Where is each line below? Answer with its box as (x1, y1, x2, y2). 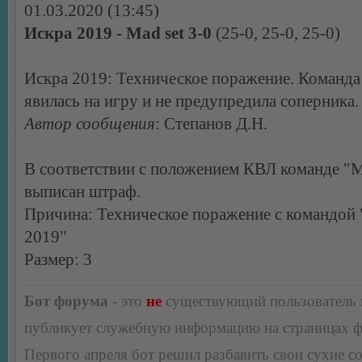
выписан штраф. (24, 182, 141, 202)
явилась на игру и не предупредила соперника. (24, 91, 359, 112)
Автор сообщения (24, 114, 155, 134)
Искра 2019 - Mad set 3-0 (24, 23, 212, 44)
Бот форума (24, 293, 108, 310)
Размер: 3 (24, 250, 92, 270)
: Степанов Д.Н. (155, 114, 267, 134)
